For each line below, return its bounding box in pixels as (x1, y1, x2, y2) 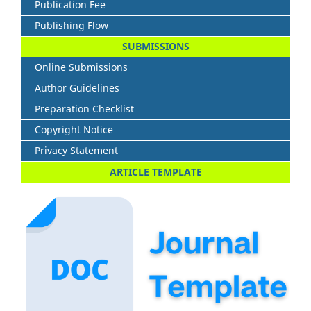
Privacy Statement (35, 143, 118, 157)
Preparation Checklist (35, 101, 134, 115)
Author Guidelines (35, 81, 119, 94)
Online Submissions (35, 60, 128, 74)
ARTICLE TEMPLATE (109, 165, 202, 178)
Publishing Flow (35, 18, 108, 32)
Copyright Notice (35, 122, 113, 136)
